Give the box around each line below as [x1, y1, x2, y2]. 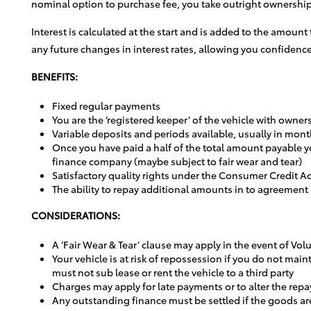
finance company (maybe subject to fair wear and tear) [52, 154, 302, 167]
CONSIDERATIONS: [31, 208, 120, 221]
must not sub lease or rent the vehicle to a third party [52, 265, 294, 278]
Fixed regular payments [52, 99, 160, 112]
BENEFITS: [31, 69, 78, 83]
